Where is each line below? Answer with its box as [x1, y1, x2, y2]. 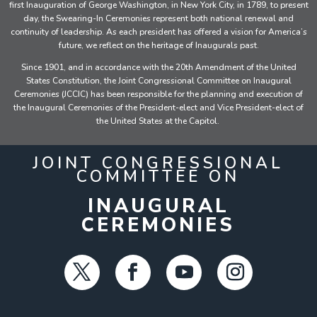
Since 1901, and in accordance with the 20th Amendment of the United [21, 62, 296, 74]
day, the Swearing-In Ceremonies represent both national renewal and [23, 13, 294, 25]
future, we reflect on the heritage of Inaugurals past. [58, 40, 259, 52]
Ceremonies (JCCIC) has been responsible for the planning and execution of [14, 88, 303, 100]
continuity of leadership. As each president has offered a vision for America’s [10, 26, 307, 38]
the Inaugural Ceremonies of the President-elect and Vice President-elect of [13, 102, 304, 114]
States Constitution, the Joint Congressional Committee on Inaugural [25, 75, 292, 87]
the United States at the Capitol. [96, 115, 221, 127]
